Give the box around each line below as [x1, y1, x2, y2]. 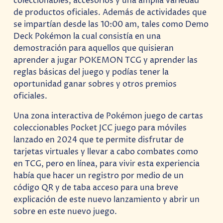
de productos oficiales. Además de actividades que [13, 7, 207, 18]
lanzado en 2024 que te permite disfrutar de [13, 134, 184, 146]
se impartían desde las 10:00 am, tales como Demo [13, 19, 209, 30]
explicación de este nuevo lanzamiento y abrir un [13, 194, 200, 206]
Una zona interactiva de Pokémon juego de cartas [13, 111, 204, 122]
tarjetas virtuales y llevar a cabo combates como [13, 146, 199, 158]
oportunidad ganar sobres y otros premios [13, 79, 177, 90]
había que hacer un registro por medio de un [13, 170, 184, 182]
